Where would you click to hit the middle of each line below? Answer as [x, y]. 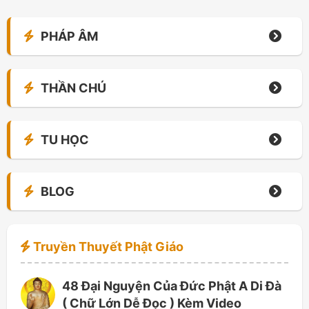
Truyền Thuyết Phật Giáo [107, 247]
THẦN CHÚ [73, 88]
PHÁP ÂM [69, 36]
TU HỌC [65, 140]
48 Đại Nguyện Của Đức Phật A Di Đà [172, 286]
